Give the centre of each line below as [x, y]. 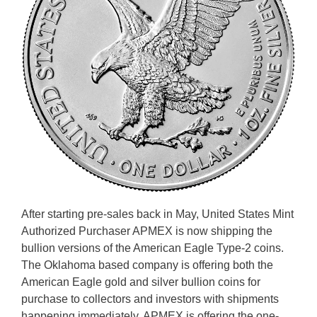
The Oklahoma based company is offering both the [147, 265]
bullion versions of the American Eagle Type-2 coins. [152, 248]
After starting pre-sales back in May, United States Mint [157, 214]
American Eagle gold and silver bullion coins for [141, 282]
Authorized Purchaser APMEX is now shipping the [147, 231]
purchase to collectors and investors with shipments [150, 299]
